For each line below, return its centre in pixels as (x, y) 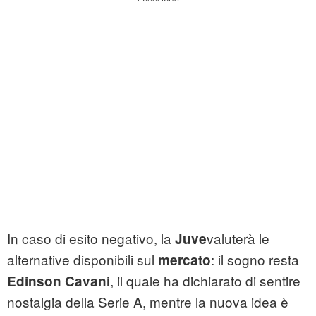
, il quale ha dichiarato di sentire (205, 281)
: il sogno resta (255, 260)
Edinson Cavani (59, 281)
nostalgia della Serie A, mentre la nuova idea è (148, 302)
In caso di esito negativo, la (91, 238)
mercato (184, 260)
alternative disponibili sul (83, 260)
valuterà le (238, 238)
